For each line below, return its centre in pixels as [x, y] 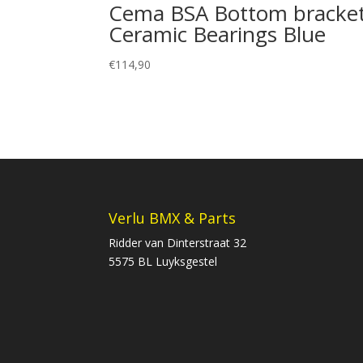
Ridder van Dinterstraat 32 [178, 243]
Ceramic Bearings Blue [218, 34]
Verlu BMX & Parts [173, 218]
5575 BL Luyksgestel [163, 262]
